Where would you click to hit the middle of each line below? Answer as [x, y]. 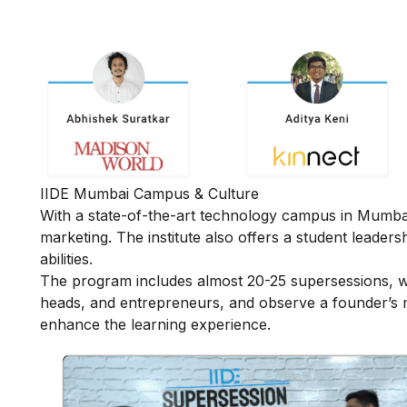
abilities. [66, 258]
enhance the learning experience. [155, 324]
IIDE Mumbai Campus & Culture [149, 193]
